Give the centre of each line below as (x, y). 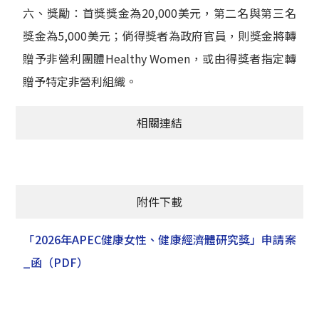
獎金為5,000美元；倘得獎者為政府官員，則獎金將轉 (159, 36)
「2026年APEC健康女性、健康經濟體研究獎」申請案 (159, 240)
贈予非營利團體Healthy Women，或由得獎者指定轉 (159, 59)
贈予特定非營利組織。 (80, 82)
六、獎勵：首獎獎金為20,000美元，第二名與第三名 (159, 13)
